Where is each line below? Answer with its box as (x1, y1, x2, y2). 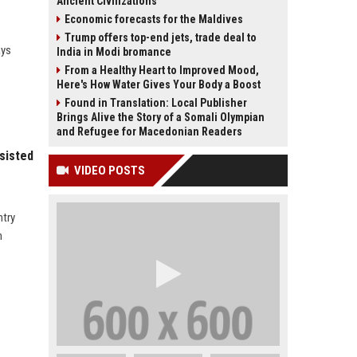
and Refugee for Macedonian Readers (57, 125, 242, 138)
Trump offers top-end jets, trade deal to (65, 31, 257, 44)
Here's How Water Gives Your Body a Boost (57, 78, 261, 91)
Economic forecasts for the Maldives (65, 13, 243, 25)
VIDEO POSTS (74, 163, 145, 178)
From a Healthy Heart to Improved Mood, (65, 64, 259, 76)
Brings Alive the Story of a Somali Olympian (57, 111, 265, 124)
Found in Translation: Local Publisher (65, 96, 247, 109)
